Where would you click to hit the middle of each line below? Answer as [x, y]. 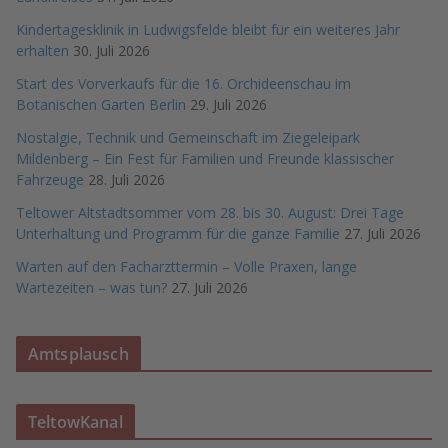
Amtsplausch [78, 354]
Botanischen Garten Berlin [101, 104]
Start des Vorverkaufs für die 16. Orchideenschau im [183, 83]
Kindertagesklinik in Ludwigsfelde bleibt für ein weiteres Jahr [208, 29]
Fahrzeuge [50, 179]
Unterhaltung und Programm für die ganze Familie [178, 233]
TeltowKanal [75, 422]
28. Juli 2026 [126, 179]
